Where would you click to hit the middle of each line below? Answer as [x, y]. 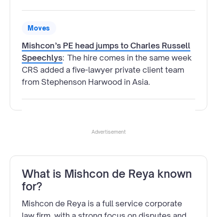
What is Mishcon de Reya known [107, 173]
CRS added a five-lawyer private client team [103, 70]
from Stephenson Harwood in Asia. [86, 82]
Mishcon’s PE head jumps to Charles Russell [106, 45]
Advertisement [108, 132]
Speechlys [42, 57]
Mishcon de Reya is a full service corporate [102, 203]
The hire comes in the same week [130, 57]
